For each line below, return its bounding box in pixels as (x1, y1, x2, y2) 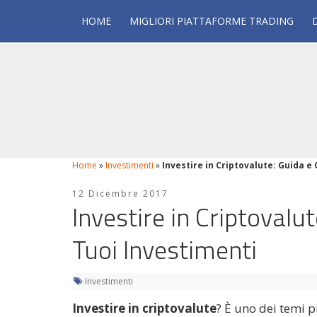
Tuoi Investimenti (72, 230, 257, 269)
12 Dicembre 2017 (72, 188, 168, 200)
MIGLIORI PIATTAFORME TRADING (129, 14, 294, 28)
